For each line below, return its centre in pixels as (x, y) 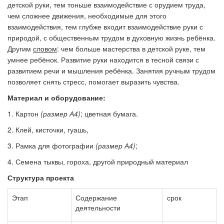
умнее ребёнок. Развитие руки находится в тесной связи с (103, 59)
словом (45, 48)
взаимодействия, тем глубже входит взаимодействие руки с (105, 26)
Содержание (96, 197)
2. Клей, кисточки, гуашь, (48, 129)
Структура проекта (41, 177)
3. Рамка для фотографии (51, 145)
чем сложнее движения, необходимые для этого (87, 15)
